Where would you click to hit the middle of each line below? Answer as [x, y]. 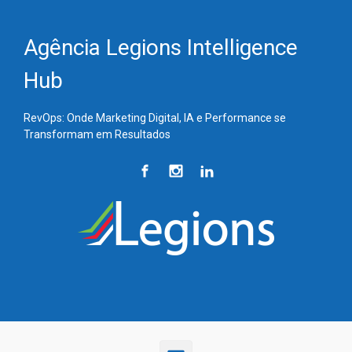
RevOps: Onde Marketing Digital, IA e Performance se [155, 118]
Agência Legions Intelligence [161, 48]
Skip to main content [73, 18]
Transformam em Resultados [97, 134]
